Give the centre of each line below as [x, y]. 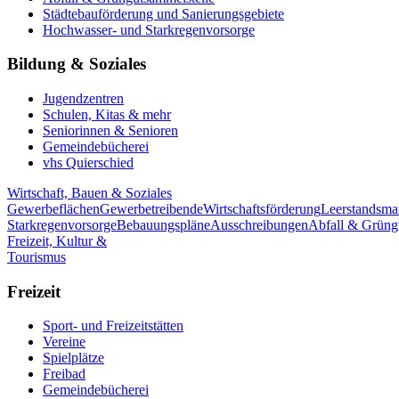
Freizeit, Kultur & [57, 240]
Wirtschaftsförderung [262, 208]
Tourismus [37, 256]
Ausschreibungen [259, 224]
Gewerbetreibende [151, 208]
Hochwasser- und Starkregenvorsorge [149, 29]
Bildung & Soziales [77, 64]
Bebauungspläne [163, 224]
